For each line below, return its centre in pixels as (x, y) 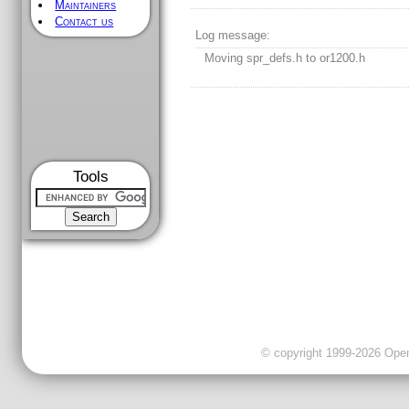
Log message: (233, 36)
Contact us (84, 21)
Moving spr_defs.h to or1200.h (285, 58)
